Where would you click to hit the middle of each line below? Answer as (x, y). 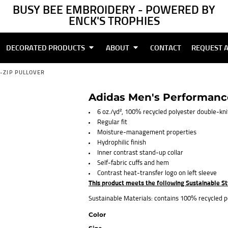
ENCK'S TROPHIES (114, 22)
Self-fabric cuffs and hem (133, 163)
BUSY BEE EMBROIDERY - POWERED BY (114, 10)
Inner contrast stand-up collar (140, 153)
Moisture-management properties (147, 133)
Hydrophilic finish (122, 143)
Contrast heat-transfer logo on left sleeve (157, 173)
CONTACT (165, 48)
